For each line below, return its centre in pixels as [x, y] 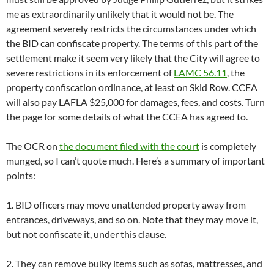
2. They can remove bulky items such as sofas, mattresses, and [134, 264]
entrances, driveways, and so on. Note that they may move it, [132, 220]
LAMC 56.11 [200, 73]
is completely [228, 146]
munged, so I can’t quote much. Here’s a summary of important [135, 161]
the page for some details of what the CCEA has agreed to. [127, 117]
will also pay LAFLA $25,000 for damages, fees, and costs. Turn [135, 102]
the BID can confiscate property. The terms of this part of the [132, 43]
